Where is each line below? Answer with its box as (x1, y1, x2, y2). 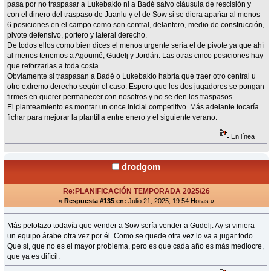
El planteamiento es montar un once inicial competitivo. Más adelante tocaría (7, 103, 260, 112)
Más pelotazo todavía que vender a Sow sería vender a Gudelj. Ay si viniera (7, 221, 255, 230)
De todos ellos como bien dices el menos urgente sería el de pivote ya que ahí (7, 41, 264, 50)
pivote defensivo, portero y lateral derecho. (7, 31, 148, 40)
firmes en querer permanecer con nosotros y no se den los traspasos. (7, 93, 235, 102)
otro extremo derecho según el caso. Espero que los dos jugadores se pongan (7, 82, 265, 91)
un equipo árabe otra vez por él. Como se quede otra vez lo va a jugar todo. (7, 232, 255, 241)
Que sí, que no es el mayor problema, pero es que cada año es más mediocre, (7, 242, 264, 251)
